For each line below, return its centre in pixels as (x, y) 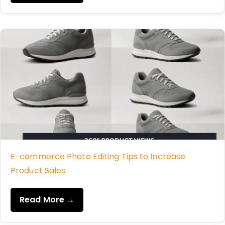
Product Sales (38, 171)
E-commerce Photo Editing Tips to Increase (98, 156)
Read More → (47, 200)
